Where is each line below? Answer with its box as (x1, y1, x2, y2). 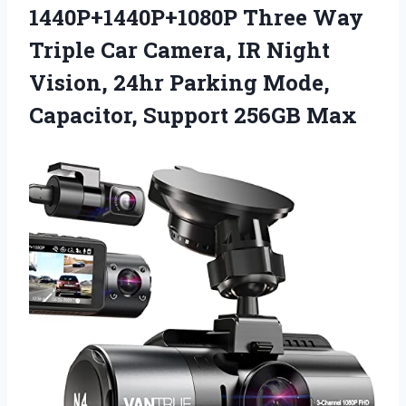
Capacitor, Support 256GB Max (29, 100, 357, 130)
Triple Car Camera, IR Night (29, 34, 330, 64)
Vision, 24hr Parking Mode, (29, 67, 330, 97)
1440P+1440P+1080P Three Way (29, 2, 363, 32)
